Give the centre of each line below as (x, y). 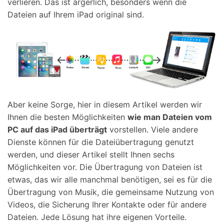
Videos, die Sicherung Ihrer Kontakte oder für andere (107, 204)
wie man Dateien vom (170, 117)
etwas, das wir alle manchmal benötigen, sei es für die (110, 179)
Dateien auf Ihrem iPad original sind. (76, 14)
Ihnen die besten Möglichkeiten (67, 117)
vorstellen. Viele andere (152, 129)
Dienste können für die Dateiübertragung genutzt (101, 142)
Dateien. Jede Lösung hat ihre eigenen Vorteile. (97, 217)
